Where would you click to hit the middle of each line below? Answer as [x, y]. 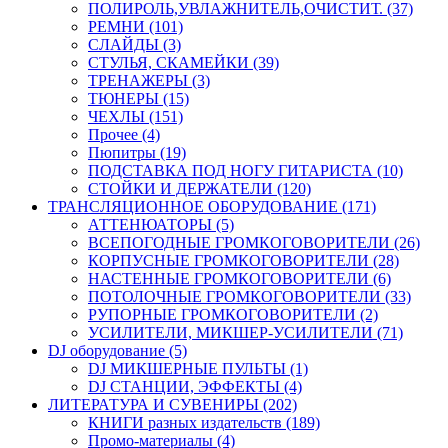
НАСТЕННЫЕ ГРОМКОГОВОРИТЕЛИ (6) [239, 278]
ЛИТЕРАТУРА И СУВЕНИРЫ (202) [172, 404]
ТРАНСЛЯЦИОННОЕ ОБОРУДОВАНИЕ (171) [212, 206]
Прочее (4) [124, 134]
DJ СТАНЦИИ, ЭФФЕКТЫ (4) [195, 386]
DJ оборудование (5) [117, 350]
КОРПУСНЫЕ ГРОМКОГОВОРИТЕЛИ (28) [243, 260]
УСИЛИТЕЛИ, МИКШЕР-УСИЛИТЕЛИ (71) [245, 332]
